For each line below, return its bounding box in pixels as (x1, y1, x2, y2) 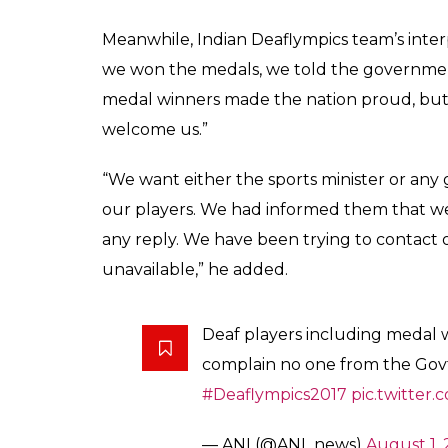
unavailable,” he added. (102, 260, 288, 279)
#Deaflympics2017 (202, 385, 347, 404)
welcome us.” (102, 120, 208, 139)
